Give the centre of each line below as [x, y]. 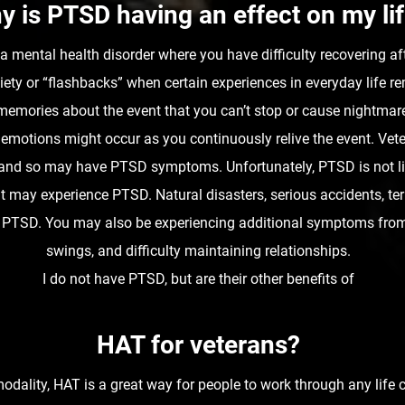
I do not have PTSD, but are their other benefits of [198, 279]
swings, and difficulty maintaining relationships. [198, 251]
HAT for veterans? [198, 345]
